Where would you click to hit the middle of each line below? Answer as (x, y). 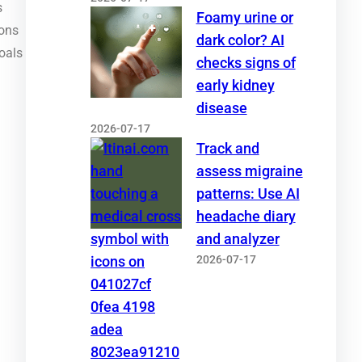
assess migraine (249, 171)
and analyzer (238, 239)
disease (221, 108)
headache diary (246, 216)
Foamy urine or (244, 17)
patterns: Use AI (248, 194)
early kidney (235, 85)
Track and (227, 148)
